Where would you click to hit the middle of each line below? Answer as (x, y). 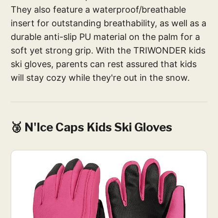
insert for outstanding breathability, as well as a (109, 23)
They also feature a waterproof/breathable (99, 9)
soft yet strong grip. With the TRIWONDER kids (108, 50)
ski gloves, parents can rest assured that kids (104, 64)
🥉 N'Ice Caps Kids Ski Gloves (91, 127)
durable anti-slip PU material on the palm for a (106, 36)
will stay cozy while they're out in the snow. (100, 77)
